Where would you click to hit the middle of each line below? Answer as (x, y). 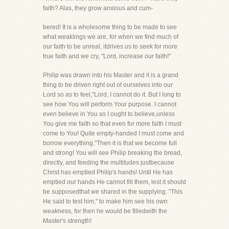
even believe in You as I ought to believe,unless (109, 114)
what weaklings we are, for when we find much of (111, 37)
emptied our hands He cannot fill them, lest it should (114, 182)
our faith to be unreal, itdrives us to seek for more (110, 47)
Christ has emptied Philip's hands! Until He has (108, 172)
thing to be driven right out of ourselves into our (108, 85)
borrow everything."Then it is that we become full (110, 143)
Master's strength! (67, 221)
